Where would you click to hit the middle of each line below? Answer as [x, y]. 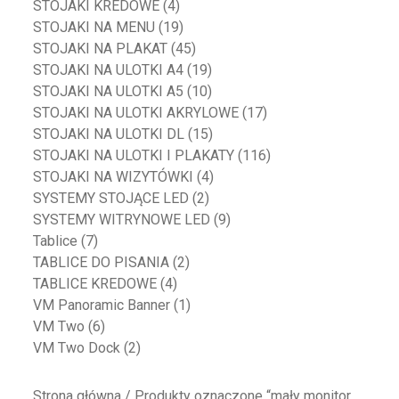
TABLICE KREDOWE [95, 284]
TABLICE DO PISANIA [102, 263]
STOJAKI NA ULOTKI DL [109, 134]
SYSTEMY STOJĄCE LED [111, 199]
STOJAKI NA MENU [94, 28]
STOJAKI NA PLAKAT [101, 49]
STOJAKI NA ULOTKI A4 [109, 70]
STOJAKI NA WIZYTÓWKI [114, 177]
